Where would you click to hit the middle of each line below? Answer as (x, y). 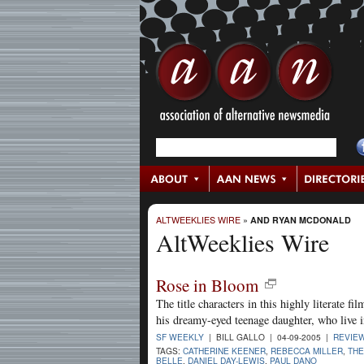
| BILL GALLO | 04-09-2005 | (269, 336)
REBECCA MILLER (307, 350)
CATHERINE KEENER (224, 350)
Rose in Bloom (207, 285)
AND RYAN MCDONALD (301, 220)
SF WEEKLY (180, 336)
